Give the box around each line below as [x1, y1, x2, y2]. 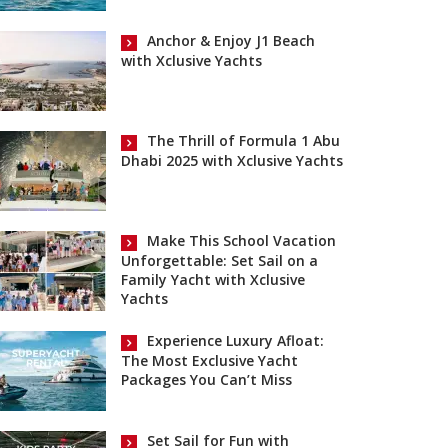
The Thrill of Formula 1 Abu [147, 131, 340, 151]
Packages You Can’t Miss [121, 369, 292, 389]
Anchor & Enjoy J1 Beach [147, 31, 315, 51]
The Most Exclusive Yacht [121, 350, 298, 370]
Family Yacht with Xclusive [121, 269, 305, 289]
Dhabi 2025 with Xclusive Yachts [121, 150, 343, 170]
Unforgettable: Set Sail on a [121, 250, 318, 270]
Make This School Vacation [147, 231, 336, 251]
